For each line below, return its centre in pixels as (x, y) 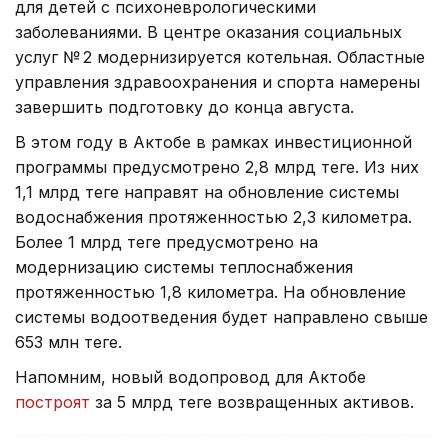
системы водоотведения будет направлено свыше (221, 317)
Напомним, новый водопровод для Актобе (190, 377)
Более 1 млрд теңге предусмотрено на (166, 242)
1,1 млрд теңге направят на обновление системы (207, 192)
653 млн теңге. (68, 342)
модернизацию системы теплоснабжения (184, 267)
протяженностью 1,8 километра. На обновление (210, 292)
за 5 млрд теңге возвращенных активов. (252, 402)
